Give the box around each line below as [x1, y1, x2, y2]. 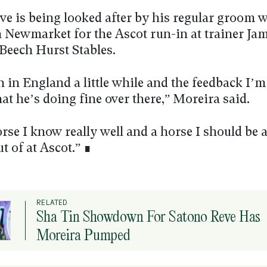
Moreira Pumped [36, 224, 131, 244]
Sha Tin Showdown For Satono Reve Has [36, 206, 260, 226]
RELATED [36, 198, 67, 206]
